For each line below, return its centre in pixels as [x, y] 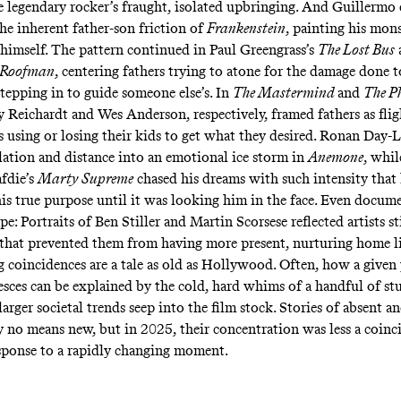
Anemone [335, 158]
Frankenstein [246, 29]
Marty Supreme [85, 179]
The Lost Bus [356, 50]
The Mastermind [285, 93]
